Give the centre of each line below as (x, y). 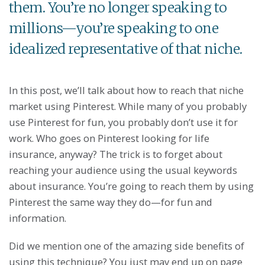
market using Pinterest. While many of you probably (128, 106)
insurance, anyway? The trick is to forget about (116, 154)
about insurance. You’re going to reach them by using (131, 186)
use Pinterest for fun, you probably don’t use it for (123, 122)
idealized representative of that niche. (126, 49)
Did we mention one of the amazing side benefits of (127, 245)
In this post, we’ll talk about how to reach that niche (126, 90)
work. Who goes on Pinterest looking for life (109, 138)
